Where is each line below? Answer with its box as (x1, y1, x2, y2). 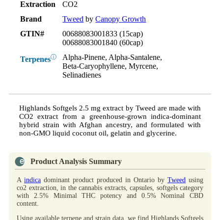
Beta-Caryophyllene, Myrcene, (62, 62, 159, 71)
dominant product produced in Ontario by (41, 176, 167, 184)
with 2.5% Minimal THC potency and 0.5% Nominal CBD (17, 192, 203, 200)
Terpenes (20, 55, 51, 64)
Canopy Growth (95, 15, 146, 24)
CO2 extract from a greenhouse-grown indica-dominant (19, 112, 201, 121)
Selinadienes (62, 71, 102, 80)
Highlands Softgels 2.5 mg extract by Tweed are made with (19, 104, 201, 112)
